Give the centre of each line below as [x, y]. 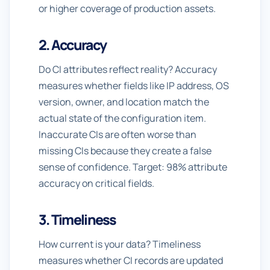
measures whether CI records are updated [131, 260]
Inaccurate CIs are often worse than [118, 134]
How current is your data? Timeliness [120, 244]
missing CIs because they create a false [125, 151]
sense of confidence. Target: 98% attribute [133, 167]
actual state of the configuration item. [122, 118]
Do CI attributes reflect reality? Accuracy [128, 69]
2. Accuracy [73, 45]
